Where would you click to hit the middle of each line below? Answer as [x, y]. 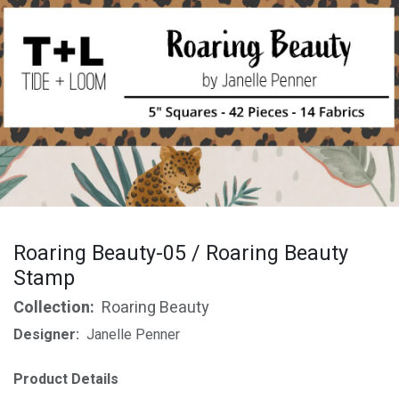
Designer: [50, 334]
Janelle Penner [133, 334]
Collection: [57, 308]
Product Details [66, 379]
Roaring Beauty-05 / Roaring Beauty [181, 253]
